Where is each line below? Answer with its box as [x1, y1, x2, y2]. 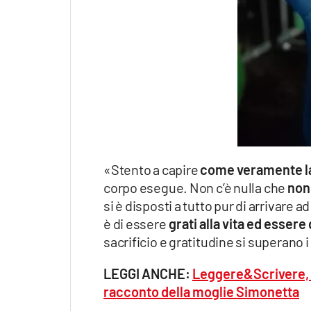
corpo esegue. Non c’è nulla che [103, 178, 287, 196]
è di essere [103, 215, 167, 232]
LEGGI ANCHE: [103, 264, 192, 282]
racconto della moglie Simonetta [103, 283, 299, 300]
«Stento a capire [103, 160, 201, 178]
